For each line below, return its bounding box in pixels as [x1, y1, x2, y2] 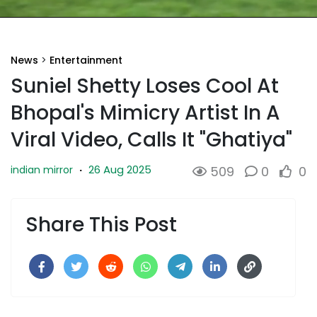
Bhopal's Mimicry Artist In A [11, 98, 280, 127]
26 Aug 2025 [88, 161, 151, 177]
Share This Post [25, 210, 177, 238]
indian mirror [11, 162, 73, 177]
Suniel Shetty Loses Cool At [11, 71, 279, 100]
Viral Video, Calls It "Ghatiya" [11, 125, 292, 154]
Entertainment [50, 52, 122, 67]
